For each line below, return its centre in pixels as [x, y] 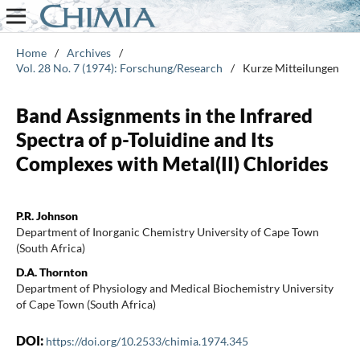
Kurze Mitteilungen [290, 67]
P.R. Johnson [47, 215]
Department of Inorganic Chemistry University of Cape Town [167, 231]
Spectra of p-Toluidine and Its [145, 139]
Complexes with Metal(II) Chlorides [172, 163]
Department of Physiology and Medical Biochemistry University [174, 288]
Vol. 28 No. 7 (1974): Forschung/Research [119, 67]
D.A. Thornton [51, 272]
